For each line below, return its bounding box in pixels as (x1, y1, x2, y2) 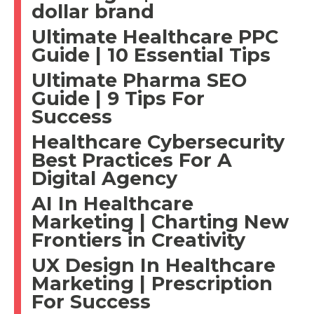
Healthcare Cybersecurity (32, 130, 285, 153)
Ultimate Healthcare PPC (32, 25, 278, 48)
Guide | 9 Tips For (32, 86, 205, 110)
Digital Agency (32, 166, 177, 190)
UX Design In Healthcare (32, 253, 275, 277)
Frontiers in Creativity (32, 228, 245, 252)
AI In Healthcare (32, 191, 193, 215)
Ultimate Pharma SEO (32, 68, 247, 92)
